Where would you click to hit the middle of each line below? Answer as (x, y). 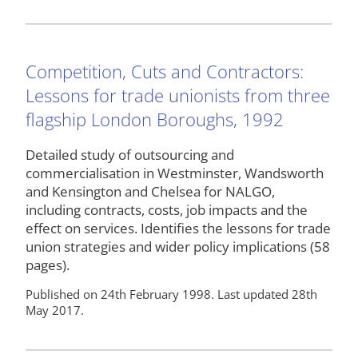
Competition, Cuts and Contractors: (165, 71)
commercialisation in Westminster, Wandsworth (175, 173)
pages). (48, 265)
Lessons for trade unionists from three (178, 95)
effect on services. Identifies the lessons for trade (178, 228)
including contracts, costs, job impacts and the (167, 209)
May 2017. (55, 310)
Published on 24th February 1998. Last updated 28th (171, 294)
